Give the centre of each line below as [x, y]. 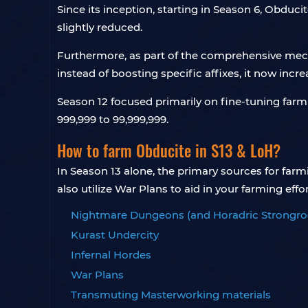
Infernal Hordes [111, 255]
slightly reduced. [100, 27]
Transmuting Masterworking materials [171, 295]
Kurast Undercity [115, 235]
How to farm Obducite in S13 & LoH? [169, 151]
